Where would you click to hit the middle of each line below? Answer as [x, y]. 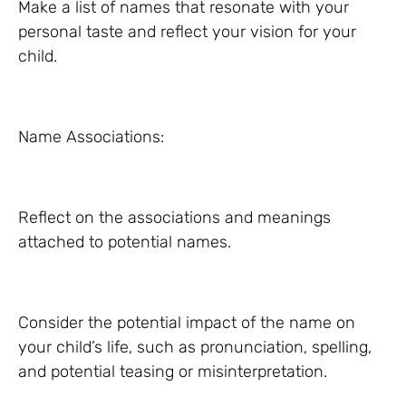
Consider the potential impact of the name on [187, 323]
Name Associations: [91, 137]
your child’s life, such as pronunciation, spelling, [195, 347]
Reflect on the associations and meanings [174, 217]
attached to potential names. [125, 242]
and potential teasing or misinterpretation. [173, 372]
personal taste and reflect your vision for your [187, 32]
